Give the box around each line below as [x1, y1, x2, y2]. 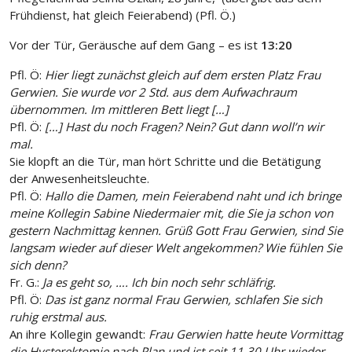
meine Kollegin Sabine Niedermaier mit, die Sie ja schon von [9, 205, 333, 222]
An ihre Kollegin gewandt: [9, 326, 145, 343]
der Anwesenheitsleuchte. [9, 170, 149, 187]
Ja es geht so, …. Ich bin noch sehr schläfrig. [39, 274, 276, 291]
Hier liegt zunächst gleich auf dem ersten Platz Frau [42, 67, 321, 83]
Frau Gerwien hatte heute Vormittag [145, 326, 343, 343]
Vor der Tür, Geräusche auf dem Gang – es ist [9, 37, 258, 53]
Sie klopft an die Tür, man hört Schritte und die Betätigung [9, 153, 321, 170]
